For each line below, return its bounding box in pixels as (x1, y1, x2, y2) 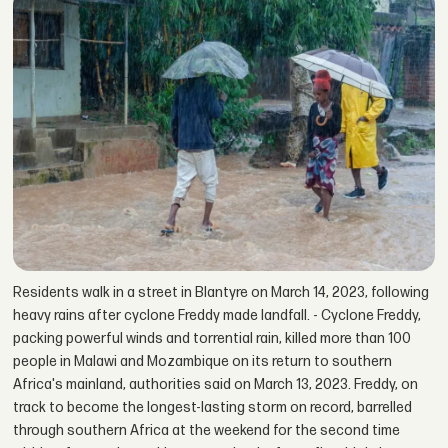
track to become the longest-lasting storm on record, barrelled (13, 399, 413, 417)
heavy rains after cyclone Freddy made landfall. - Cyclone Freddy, (13, 307, 422, 325)
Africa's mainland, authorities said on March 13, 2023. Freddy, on (13, 376, 419, 394)
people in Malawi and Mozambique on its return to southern (13, 353, 393, 371)
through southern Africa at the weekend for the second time (13, 422, 401, 440)
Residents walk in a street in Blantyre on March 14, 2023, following (13, 284, 430, 302)
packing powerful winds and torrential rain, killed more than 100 (13, 330, 412, 348)
